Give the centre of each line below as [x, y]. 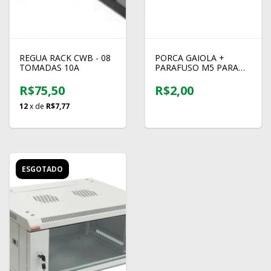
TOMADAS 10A [49, 68]
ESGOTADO [42, 169]
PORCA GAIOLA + [190, 58]
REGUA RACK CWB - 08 [65, 58]
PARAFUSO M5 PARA [197, 68]
